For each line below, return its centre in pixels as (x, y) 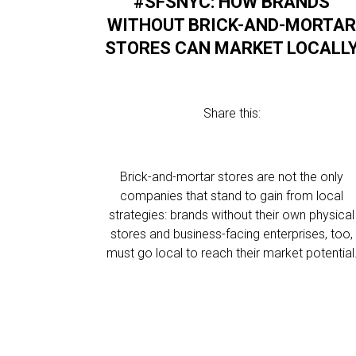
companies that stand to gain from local (232, 196)
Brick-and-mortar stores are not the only (232, 177)
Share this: (232, 113)
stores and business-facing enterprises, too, (232, 234)
